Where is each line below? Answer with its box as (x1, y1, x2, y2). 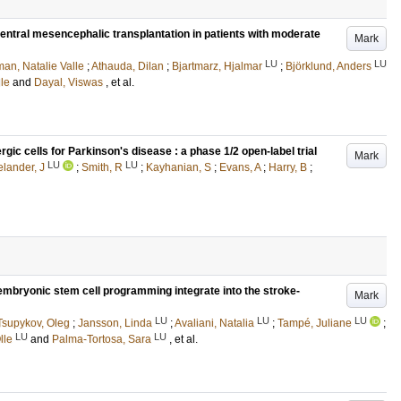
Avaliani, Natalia (175, 317, 254, 329)
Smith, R (81, 161, 123, 174)
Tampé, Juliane (277, 317, 352, 329)
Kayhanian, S (146, 161, 211, 174)
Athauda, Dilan (91, 60, 164, 73)
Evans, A (219, 161, 260, 174)
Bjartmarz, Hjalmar (172, 60, 262, 73)
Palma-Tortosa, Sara (52, 333, 151, 346)
